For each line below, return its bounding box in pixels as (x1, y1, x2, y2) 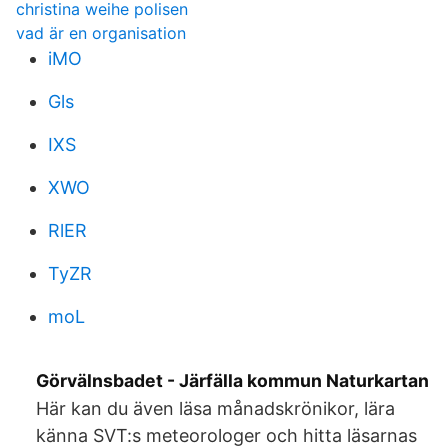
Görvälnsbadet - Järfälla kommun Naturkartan (36, 370, 429, 391)
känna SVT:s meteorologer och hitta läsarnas (36, 425, 417, 446)
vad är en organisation (16, 23, 186, 43)
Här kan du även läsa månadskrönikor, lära (36, 398, 395, 419)
